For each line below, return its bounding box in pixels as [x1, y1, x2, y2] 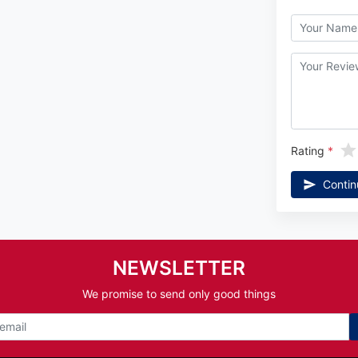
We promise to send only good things [82, 287, 276, 301]
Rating [290, 143, 324, 157]
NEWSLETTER [113, 256, 245, 280]
